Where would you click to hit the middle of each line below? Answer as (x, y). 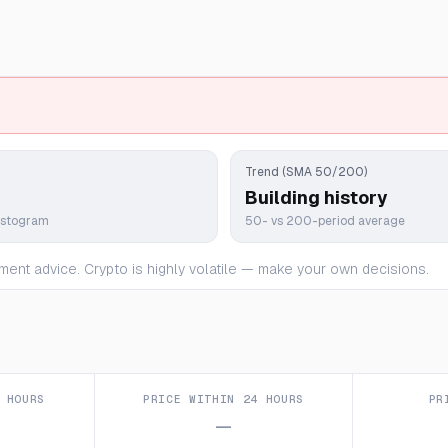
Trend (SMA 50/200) (306, 172)
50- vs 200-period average (325, 221)
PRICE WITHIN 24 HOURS (223, 399)
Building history (316, 197)
